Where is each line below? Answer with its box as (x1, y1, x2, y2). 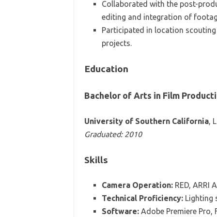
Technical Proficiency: (101, 193, 183, 202)
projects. (101, 38, 132, 47)
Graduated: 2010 (84, 129, 142, 139)
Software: (101, 206, 139, 216)
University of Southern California (84, 116, 209, 125)
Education (84, 63, 128, 74)
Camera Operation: (101, 180, 173, 189)
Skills (84, 154, 108, 165)
